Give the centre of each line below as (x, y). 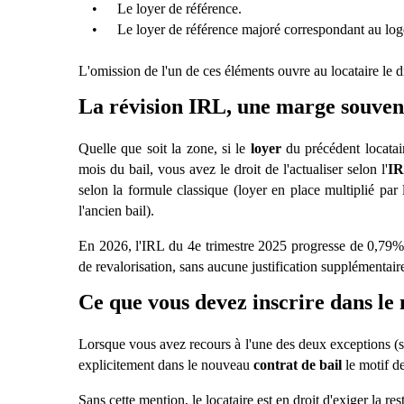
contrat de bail (299, 364)
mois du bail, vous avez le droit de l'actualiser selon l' (234, 169)
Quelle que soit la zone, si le (165, 148)
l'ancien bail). (116, 210)
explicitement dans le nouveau (166, 364)
